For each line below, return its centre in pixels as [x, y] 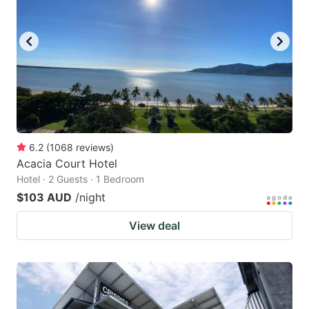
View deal [154, 226]
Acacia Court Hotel [67, 164]
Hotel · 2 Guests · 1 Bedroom [80, 179]
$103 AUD [44, 198]
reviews [93, 148]
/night [90, 198]
